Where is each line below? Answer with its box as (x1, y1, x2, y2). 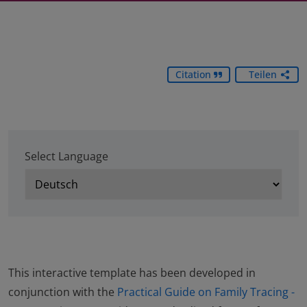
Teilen (249, 68, 277, 81)
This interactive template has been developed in (8, 265, 256, 280)
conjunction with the (8, 284, 117, 299)
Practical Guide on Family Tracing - (117, 284, 295, 299)
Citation (175, 68, 214, 81)
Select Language (25, 149, 108, 164)
